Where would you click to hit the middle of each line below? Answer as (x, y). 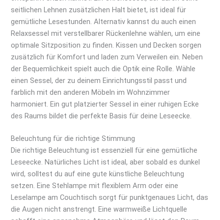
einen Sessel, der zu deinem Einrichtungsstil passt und (99, 81)
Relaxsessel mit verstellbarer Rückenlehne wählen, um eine (106, 34)
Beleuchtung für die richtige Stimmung (73, 139)
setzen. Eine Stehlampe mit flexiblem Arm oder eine (95, 186)
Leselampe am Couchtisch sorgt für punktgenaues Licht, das (110, 198)
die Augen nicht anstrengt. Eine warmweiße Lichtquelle (99, 209)
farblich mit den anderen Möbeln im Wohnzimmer (91, 93)
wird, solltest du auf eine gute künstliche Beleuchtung (98, 174)
